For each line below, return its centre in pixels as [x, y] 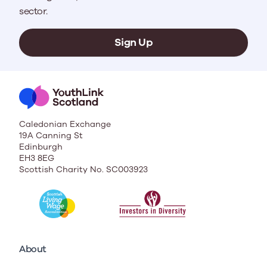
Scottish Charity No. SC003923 [83, 169]
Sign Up [133, 42]
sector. [33, 11]
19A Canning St [51, 135]
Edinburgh [41, 147]
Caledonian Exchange [65, 124]
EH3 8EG [37, 158]
